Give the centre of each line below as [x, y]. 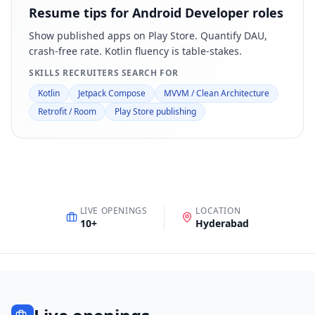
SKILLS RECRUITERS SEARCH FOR [104, 73]
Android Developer [191, 13]
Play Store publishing [155, 111]
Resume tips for [81, 13]
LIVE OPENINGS [114, 211]
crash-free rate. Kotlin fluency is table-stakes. [135, 51]
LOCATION [218, 211]
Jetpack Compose [112, 93]
